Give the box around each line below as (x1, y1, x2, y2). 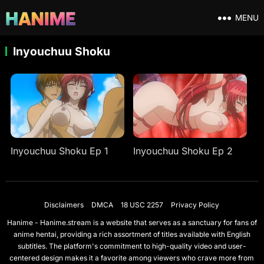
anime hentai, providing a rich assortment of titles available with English (13, 229, 250, 239)
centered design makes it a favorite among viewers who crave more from (9, 253, 255, 262)
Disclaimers (44, 200, 84, 209)
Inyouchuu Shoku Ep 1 (11, 144, 109, 157)
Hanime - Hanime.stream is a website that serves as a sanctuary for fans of (6, 217, 257, 227)
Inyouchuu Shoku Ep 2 (133, 144, 233, 157)
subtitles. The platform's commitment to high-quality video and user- (17, 241, 246, 250)
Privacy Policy (171, 200, 220, 209)
